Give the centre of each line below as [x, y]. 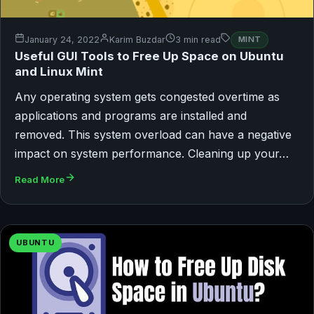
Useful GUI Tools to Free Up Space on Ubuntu [149, 56]
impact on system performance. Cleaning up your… [152, 153]
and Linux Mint [59, 71]
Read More [40, 179]
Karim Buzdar [137, 40]
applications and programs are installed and [131, 115]
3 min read [198, 40]
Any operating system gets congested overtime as [147, 96]
